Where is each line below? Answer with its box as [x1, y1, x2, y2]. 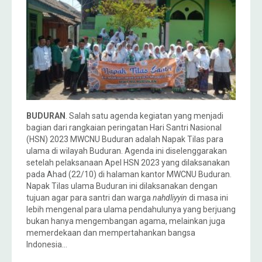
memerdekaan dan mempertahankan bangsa [26, 227, 195, 237]
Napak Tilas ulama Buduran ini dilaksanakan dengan [26, 181, 218, 191]
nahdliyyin [153, 192, 187, 202]
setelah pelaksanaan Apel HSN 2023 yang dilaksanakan [26, 157, 230, 167]
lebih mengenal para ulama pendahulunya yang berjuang [26, 204, 236, 214]
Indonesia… [26, 239, 67, 249]
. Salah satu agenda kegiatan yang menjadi [65, 111, 223, 120]
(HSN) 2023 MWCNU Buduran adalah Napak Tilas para [26, 134, 223, 144]
